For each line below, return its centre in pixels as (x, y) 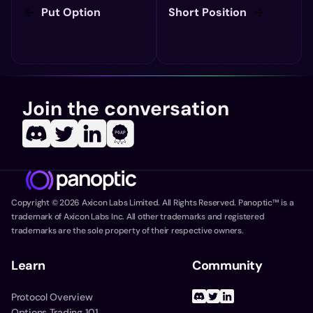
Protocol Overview (52, 297)
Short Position (208, 12)
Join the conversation (126, 109)
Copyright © (36, 203)
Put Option (71, 12)
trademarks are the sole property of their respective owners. (128, 231)
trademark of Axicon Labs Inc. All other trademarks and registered (138, 217)
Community (227, 265)
